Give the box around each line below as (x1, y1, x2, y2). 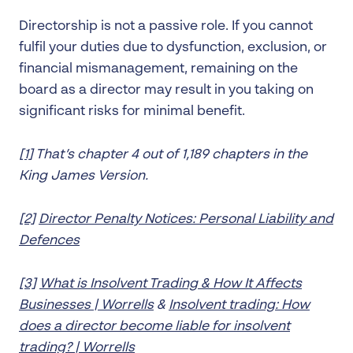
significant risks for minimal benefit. (19, 104, 245, 118)
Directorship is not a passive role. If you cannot (19, 19, 313, 33)
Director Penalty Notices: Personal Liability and (39, 212, 333, 226)
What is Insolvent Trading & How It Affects (39, 277, 302, 291)
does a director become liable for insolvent (19, 319, 290, 333)
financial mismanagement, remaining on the (19, 61, 298, 76)
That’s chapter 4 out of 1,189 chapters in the (33, 147, 307, 162)
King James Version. (19, 169, 148, 183)
